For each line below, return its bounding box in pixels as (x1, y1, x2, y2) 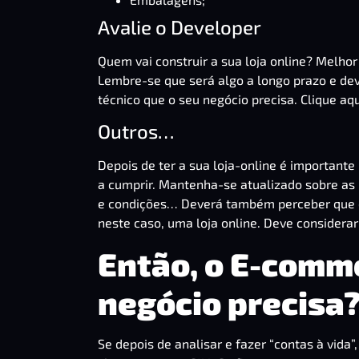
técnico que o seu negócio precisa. (98, 91, 301, 107)
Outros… (98, 119, 174, 143)
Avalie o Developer (98, 14, 261, 38)
